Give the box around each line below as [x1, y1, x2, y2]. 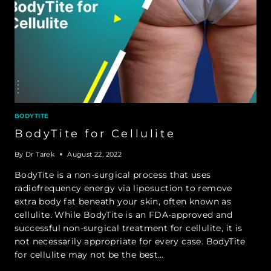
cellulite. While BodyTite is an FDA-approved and [15, 209, 233, 220]
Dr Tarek [25, 149, 56, 158]
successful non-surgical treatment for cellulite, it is [15, 222, 243, 233]
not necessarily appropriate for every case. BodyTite [15, 235, 246, 247]
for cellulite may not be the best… [15, 249, 164, 260]
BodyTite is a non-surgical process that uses [15, 169, 211, 180]
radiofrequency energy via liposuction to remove [15, 182, 232, 194]
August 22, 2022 [67, 149, 122, 158]
